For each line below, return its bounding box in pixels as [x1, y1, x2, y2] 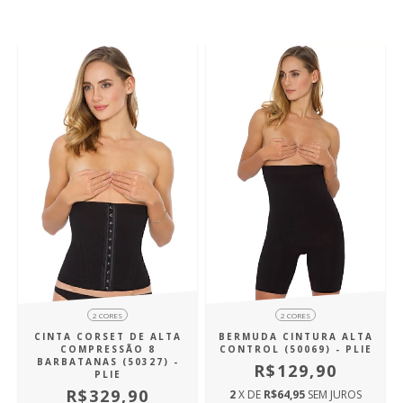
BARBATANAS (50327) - [36, 355, 179, 369]
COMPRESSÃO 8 [59, 343, 156, 356]
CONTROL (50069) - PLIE [219, 343, 372, 356]
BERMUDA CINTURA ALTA [218, 330, 373, 344]
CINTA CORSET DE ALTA [33, 330, 182, 344]
